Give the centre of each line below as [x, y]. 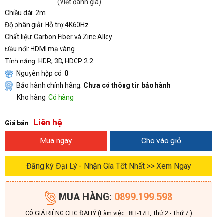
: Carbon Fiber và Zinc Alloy [72, 37]
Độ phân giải [23, 24]
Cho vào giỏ [161, 140]
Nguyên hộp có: [40, 73]
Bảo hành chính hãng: [49, 85]
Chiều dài [19, 12]
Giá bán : [18, 123]
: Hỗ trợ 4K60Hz [65, 24]
